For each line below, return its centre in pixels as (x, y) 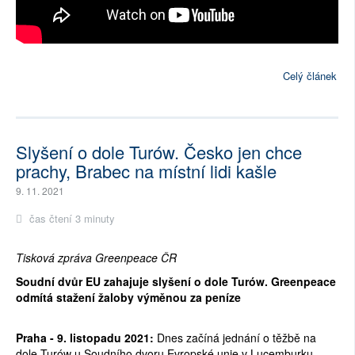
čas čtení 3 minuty (71, 219)
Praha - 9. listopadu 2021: (85, 338)
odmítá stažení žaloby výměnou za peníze (128, 298)
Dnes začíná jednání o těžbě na (235, 338)
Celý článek (310, 76)
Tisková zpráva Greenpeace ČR (96, 258)
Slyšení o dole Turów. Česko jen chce (159, 152)
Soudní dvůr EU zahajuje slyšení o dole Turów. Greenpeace (176, 282)
